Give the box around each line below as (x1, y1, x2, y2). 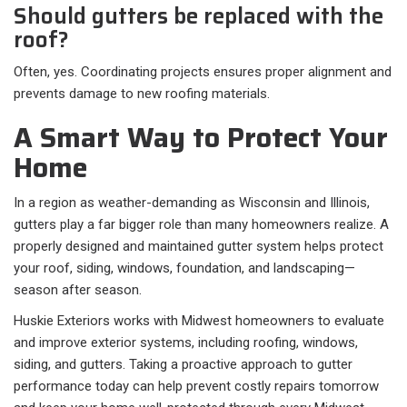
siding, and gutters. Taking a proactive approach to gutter (14, 356, 352, 373)
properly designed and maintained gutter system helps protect (14, 238, 383, 255)
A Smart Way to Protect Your (14, 116, 388, 160)
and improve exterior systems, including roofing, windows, (14, 334, 358, 352)
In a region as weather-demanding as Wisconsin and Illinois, (14, 194, 370, 212)
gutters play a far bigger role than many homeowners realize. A (14, 216, 389, 233)
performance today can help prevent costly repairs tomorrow (14, 378, 379, 395)
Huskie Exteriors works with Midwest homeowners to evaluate (14, 313, 384, 330)
